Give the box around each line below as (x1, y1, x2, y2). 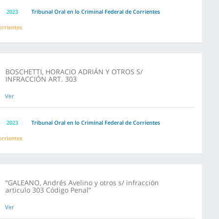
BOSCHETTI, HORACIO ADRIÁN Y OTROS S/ (5, 67, 143, 76)
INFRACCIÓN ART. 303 (5, 74, 77, 84)
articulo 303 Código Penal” (5, 185, 91, 195)
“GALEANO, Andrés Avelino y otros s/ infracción (5, 178, 159, 187)
